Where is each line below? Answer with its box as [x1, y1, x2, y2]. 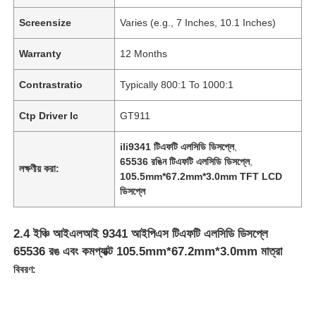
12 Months [120, 47, 168, 59]
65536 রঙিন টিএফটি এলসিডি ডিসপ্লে [120, 155, 250, 167]
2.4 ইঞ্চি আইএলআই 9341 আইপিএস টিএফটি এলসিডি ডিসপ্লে [13, 226, 269, 241]
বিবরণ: [13, 263, 37, 275]
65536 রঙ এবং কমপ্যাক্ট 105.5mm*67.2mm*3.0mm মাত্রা [13, 244, 283, 258]
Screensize [19, 16, 72, 28]
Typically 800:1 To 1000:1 [120, 78, 234, 90]
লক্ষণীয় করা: [19, 162, 60, 174]
